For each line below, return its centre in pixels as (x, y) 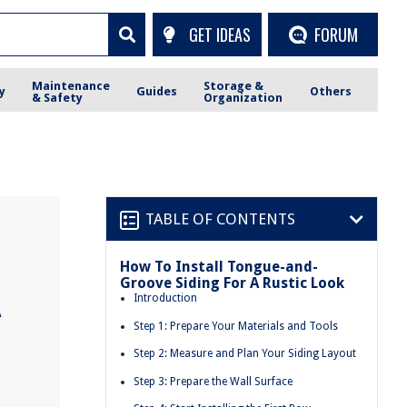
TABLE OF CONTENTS (220, 218)
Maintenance (71, 85)
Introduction (165, 298)
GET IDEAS (219, 34)
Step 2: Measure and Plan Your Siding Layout (245, 354)
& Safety (58, 97)
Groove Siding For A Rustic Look (232, 283)
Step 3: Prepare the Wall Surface (213, 381)
